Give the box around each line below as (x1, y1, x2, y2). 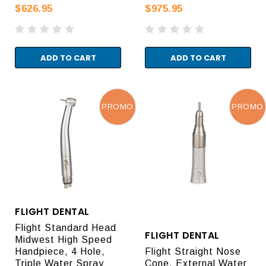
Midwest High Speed (15, 234, 112, 245)
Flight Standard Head (15, 222, 116, 233)
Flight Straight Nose (145, 246, 241, 256)
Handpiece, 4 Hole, (15, 246, 105, 256)
